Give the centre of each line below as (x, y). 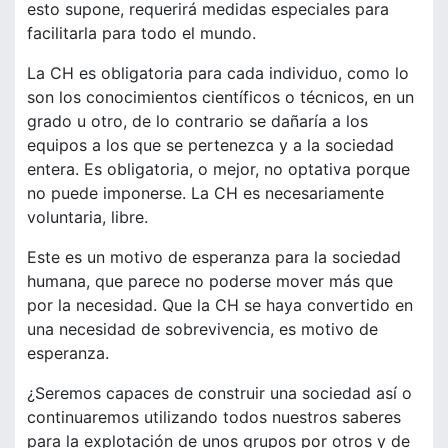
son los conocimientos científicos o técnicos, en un (220, 97)
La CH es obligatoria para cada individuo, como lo (218, 73)
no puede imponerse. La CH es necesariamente (205, 193)
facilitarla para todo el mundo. (141, 33)
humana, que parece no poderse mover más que (210, 281)
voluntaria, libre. (87, 217)
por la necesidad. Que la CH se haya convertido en (220, 305)
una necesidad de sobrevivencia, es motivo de (202, 329)
